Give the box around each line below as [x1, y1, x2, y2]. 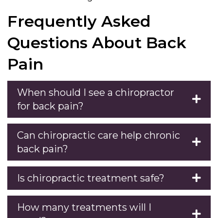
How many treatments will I [17, 201, 151, 213]
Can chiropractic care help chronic [17, 129, 180, 141]
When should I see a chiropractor [17, 86, 174, 98]
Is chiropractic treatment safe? [17, 172, 164, 184]
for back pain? [17, 100, 84, 112]
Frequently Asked [7, 11, 151, 31]
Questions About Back [7, 33, 186, 52]
